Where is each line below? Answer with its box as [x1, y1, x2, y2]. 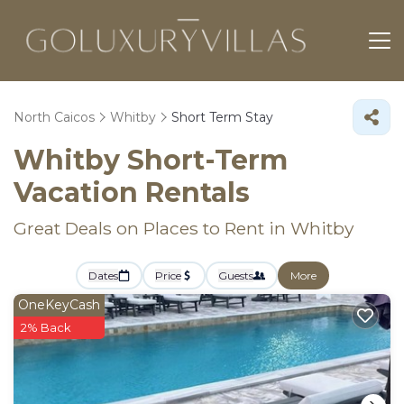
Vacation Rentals [14, 176, 250, 209]
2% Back [21, 320, 71, 335]
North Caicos [14, 109, 95, 125]
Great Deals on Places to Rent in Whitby [14, 217, 353, 239]
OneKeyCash [18, 297, 100, 313]
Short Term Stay [171, 109, 273, 125]
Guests [217, 269, 253, 282]
